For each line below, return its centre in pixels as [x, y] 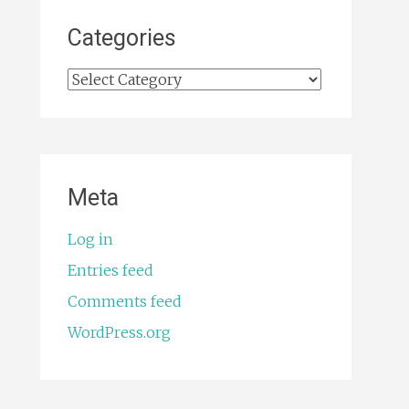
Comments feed [124, 302]
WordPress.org [119, 333]
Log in [90, 240]
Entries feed [110, 271]
